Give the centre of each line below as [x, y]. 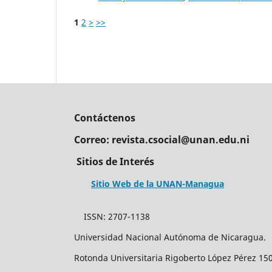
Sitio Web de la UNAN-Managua [158, 183]
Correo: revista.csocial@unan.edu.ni [163, 140]
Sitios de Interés [115, 162]
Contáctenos [105, 117]
